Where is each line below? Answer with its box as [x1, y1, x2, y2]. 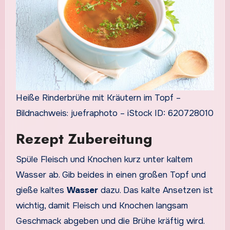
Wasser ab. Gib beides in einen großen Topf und [15, 169, 206, 180]
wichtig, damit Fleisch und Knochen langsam [15, 200, 188, 211]
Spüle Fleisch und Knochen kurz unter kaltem [15, 154, 193, 165]
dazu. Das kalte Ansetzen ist [98, 184, 213, 196]
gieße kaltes [15, 184, 67, 196]
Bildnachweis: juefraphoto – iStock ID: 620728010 [15, 108, 214, 119]
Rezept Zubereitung [15, 128, 152, 150]
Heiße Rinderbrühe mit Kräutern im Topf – [15, 92, 181, 104]
